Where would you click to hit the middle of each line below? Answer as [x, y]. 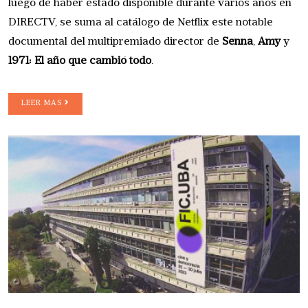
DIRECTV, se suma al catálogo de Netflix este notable [141, 23]
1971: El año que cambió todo [80, 62]
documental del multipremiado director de [115, 42]
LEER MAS [43, 104]
